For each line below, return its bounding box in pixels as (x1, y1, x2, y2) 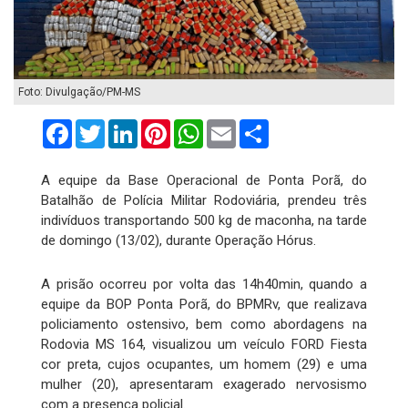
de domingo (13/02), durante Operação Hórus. (41, 232, 316, 250)
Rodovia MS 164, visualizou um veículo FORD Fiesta (41, 336, 367, 353)
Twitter (105, 117, 149, 136)
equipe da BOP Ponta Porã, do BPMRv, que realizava (41, 296, 367, 313)
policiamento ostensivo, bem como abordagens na (41, 316, 367, 333)
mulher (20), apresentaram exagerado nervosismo (41, 376, 367, 393)
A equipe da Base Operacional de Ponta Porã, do (41, 172, 367, 189)
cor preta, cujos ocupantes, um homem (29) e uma (41, 356, 367, 373)
